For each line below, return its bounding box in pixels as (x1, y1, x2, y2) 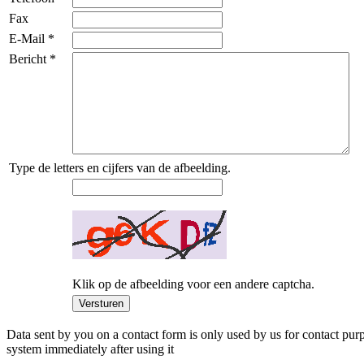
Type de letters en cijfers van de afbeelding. (9, 160, 231, 175)
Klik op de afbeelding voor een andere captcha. (72, 276, 314, 291)
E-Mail (9, 31, 48, 45)
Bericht (9, 51, 50, 66)
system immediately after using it (6, 341, 174, 356)
